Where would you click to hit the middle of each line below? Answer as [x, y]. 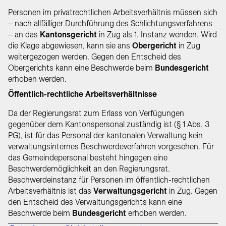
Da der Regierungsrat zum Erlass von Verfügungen [96, 113]
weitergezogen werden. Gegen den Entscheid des [95, 57]
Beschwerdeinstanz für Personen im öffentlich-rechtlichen [109, 180]
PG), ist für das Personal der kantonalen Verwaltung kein [105, 135]
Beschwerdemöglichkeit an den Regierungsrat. [89, 169]
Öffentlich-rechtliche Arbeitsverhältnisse [82, 94]
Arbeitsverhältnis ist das [51, 191]
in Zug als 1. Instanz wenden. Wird [157, 35]
